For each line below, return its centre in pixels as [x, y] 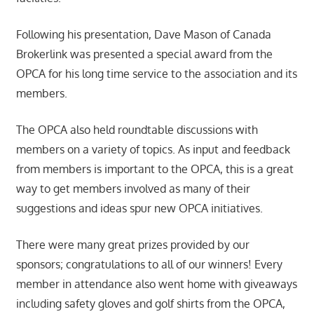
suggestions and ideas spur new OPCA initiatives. [139, 208]
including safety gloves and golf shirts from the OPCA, [150, 303]
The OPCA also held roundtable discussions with [137, 129]
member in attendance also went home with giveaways [156, 284]
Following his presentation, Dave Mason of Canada [143, 34]
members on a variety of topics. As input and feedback [153, 149]
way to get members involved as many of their [133, 188]
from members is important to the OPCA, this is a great [155, 169]
